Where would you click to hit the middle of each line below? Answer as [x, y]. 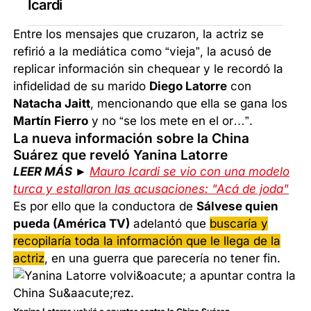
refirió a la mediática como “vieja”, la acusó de [143, 52]
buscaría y [239, 224]
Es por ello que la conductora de [105, 207]
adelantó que [170, 224]
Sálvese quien [238, 207]
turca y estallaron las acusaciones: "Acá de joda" [151, 189]
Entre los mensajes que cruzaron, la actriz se [139, 34]
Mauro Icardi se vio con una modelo [190, 172]
